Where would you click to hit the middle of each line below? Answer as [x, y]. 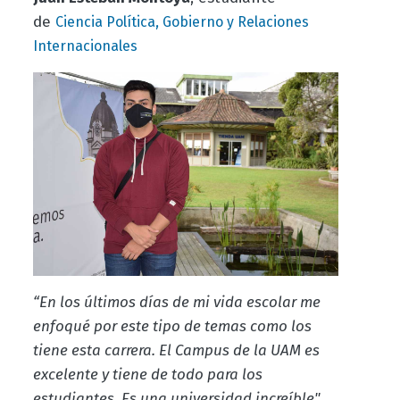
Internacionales [85, 46]
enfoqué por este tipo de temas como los [172, 326]
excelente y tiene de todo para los [147, 374]
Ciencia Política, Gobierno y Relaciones [182, 21]
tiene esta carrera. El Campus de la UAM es [176, 350]
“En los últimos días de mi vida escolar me [176, 302]
